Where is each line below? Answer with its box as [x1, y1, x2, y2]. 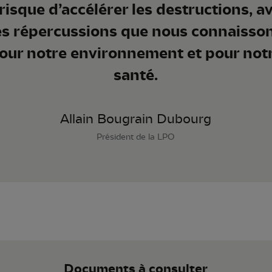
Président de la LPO [97, 132, 175, 142]
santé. [114, 66, 158, 84]
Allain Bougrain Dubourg [60, 112, 212, 127]
